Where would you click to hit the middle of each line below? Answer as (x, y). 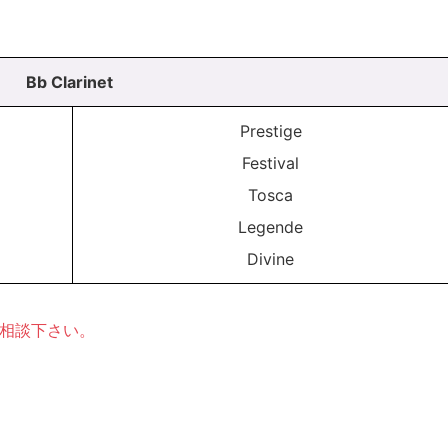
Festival (270, 163)
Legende (270, 227)
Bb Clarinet (69, 82)
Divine (270, 259)
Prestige (270, 131)
